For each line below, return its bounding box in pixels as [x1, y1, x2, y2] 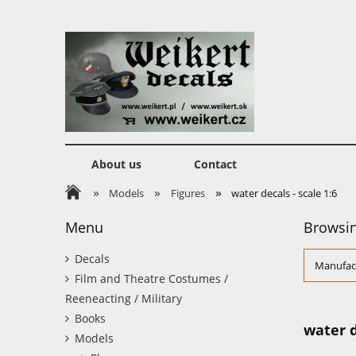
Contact [193, 157, 237, 172]
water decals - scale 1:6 [231, 186, 338, 200]
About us [91, 157, 141, 172]
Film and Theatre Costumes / [75, 271, 228, 287]
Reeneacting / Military [65, 291, 182, 307]
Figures [170, 186, 205, 200]
